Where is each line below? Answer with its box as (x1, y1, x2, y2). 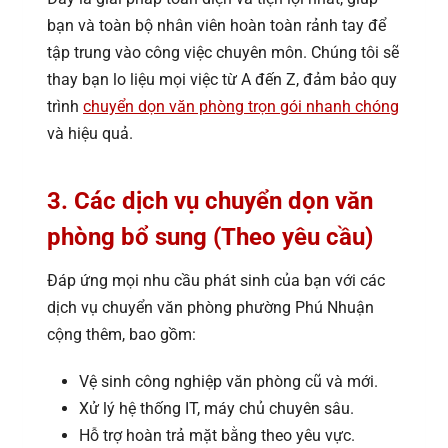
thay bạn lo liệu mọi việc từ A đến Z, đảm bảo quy (47, 70, 397, 90)
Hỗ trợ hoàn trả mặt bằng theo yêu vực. (79, 425, 355, 445)
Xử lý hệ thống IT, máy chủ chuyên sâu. (79, 398, 354, 418)
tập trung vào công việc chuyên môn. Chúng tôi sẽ (47, 43, 399, 63)
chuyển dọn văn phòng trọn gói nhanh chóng (83, 97, 399, 117)
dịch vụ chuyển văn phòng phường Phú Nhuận (47, 298, 374, 318)
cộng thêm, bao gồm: (47, 325, 196, 345)
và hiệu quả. (47, 124, 133, 144)
